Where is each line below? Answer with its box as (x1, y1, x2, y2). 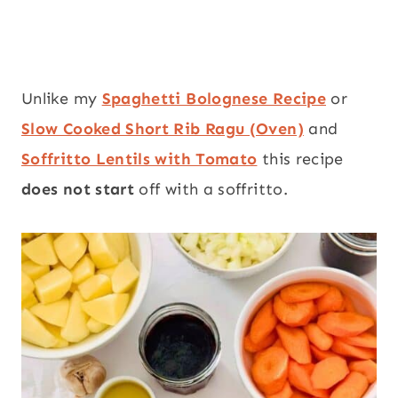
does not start (21, 179, 139, 200)
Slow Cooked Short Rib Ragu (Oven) (21, 119, 304, 139)
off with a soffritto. (139, 179, 288, 200)
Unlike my (21, 89, 102, 109)
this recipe (257, 149, 344, 170)
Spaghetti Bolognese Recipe (101, 89, 326, 109)
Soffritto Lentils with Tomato (21, 149, 258, 170)
